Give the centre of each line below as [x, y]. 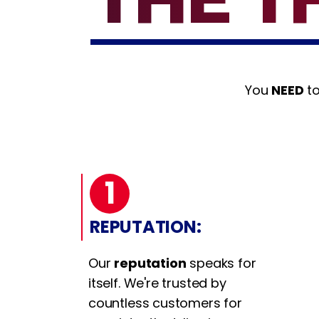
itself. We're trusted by [157, 283]
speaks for [221, 263]
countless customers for [165, 303]
